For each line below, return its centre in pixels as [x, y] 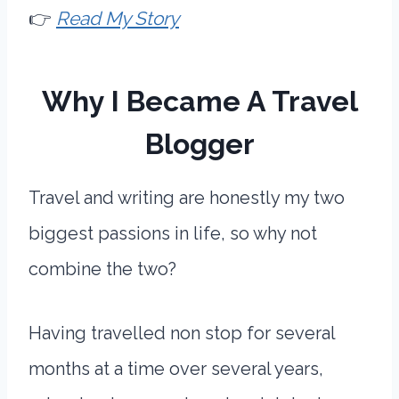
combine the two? [102, 269]
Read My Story [118, 18]
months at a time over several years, [176, 369]
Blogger [199, 144]
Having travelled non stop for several [182, 333]
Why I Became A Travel [199, 101]
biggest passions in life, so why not [173, 233]
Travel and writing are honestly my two [187, 198]
